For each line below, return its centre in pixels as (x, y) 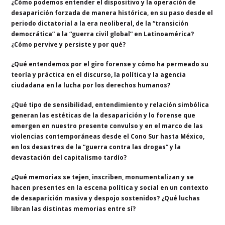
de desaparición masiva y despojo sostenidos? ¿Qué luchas (106, 198)
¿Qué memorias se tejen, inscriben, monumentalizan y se (103, 177)
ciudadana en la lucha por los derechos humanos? (91, 85)
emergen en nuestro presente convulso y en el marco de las (107, 126)
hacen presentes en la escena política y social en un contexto (110, 187)
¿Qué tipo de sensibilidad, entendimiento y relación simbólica (110, 104)
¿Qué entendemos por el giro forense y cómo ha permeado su (110, 64)
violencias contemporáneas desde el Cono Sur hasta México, (108, 136)
